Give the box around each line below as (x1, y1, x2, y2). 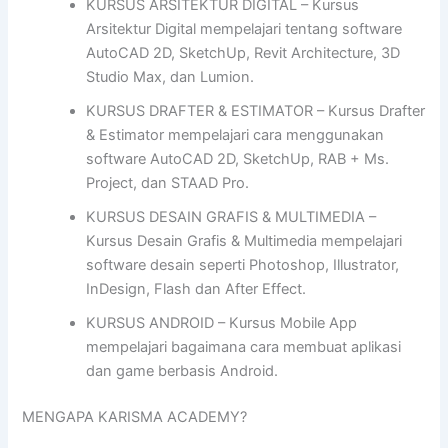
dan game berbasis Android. (86, 362, 279, 381)
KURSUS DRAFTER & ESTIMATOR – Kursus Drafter (86, 102, 426, 121)
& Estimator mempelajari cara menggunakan (86, 126, 385, 145)
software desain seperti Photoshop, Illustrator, (86, 256, 400, 275)
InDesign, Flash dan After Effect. (86, 280, 307, 299)
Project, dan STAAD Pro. (86, 174, 250, 193)
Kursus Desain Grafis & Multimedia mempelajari (86, 232, 403, 251)
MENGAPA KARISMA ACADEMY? (22, 408, 248, 427)
